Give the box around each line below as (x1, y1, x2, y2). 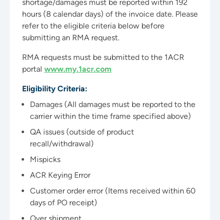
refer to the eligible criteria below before (22, 21, 165, 30)
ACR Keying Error (30, 170, 90, 180)
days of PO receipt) (30, 198, 97, 207)
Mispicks (30, 155, 60, 164)
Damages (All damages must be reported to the (30, 100, 195, 109)
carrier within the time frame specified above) (30, 111, 191, 121)
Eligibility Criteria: (22, 84, 87, 93)
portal (22, 64, 44, 74)
